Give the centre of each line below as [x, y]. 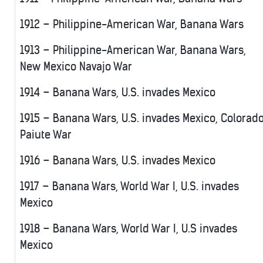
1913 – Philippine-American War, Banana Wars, [133, 50]
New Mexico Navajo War [76, 67]
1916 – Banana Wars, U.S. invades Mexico [118, 161]
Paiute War [46, 135]
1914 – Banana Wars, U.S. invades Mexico [118, 93]
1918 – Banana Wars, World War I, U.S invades [129, 229]
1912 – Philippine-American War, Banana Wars [132, 25]
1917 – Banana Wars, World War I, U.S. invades [129, 187]
